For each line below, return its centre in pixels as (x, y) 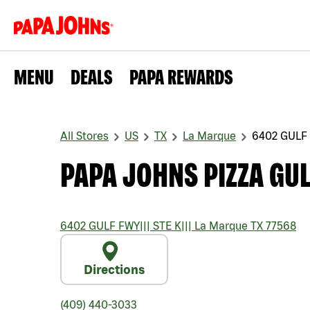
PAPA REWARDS (181, 77)
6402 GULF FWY (100, 226)
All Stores (84, 136)
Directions (114, 270)
